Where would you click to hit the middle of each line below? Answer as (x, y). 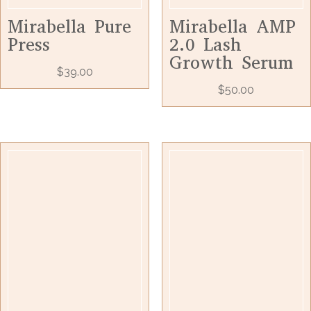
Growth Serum (231, 62)
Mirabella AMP (232, 26)
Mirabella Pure (69, 26)
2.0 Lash (205, 44)
